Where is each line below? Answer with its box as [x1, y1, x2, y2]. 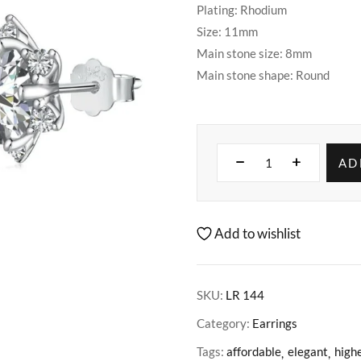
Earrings [252, 316, 297, 330]
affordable [226, 344, 281, 359]
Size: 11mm [197, 24, 258, 39]
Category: [197, 316, 252, 330]
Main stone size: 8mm [197, 46, 312, 60]
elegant [288, 344, 328, 359]
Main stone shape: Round [197, 68, 330, 82]
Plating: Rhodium [197, 2, 287, 17]
